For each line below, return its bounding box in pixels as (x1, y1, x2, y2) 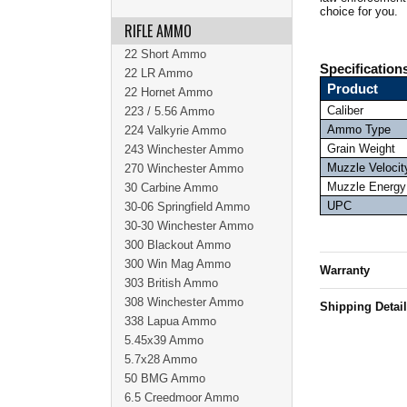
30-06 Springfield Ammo (124, 200, 250, 213)
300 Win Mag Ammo (124, 257, 231, 271)
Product (326, 82, 378, 96)
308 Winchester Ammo (124, 295, 243, 309)
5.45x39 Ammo (124, 333, 203, 347)
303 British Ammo (124, 276, 218, 290)
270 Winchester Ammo (124, 162, 243, 175)
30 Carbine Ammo (124, 181, 218, 194)
